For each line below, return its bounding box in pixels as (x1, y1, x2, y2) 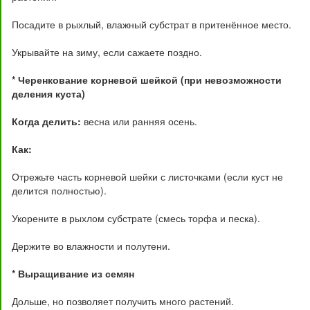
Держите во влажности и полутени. (12, 239, 170, 253)
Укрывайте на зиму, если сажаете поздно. (12, 45, 202, 59)
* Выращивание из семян (12, 266, 134, 280)
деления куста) (12, 86, 85, 100)
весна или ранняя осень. (81, 114, 197, 128)
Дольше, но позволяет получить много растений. (12, 294, 234, 308)
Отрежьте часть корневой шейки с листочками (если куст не (12, 170, 283, 183)
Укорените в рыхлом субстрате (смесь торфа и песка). (12, 211, 260, 225)
